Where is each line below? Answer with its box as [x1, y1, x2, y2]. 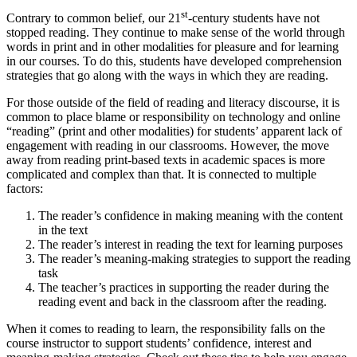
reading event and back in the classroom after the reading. [38, 295, 327, 309]
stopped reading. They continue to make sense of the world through [6, 25, 345, 40]
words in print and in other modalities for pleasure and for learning [6, 40, 339, 54]
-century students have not [188, 11, 320, 25]
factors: [6, 182, 43, 196]
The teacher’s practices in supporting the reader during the [38, 280, 329, 295]
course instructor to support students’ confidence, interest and [6, 336, 312, 351]
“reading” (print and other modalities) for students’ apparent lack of [6, 124, 342, 139]
